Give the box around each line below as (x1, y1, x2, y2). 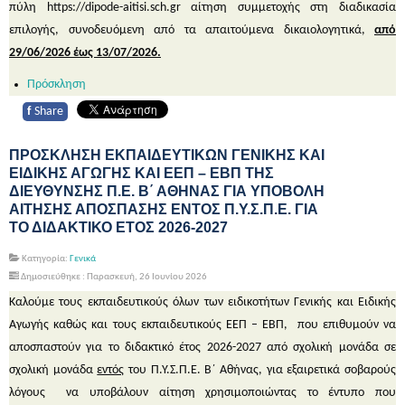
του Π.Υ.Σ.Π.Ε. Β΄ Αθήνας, (124, 363, 267, 377)
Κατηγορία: (20, 253, 70, 264)
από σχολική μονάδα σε (260, 340, 397, 354)
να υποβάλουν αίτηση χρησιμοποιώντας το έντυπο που (66, 385, 396, 400)
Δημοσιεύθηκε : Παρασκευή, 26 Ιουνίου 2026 (19, 271, 207, 282)
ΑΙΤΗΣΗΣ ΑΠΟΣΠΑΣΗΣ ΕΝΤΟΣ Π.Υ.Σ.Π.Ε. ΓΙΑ (9, 201, 318, 217)
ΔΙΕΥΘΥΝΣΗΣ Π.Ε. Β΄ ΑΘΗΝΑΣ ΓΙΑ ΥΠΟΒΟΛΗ (9, 183, 325, 199)
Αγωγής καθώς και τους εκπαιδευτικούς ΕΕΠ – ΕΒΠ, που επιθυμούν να (9, 317, 396, 332)
